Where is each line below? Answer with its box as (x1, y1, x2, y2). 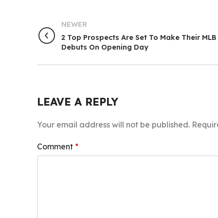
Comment (37, 142, 75, 151)
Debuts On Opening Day (61, 43, 148, 52)
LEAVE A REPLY (37, 95, 118, 109)
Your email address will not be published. (37, 120, 190, 129)
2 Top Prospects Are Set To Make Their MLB (61, 33, 217, 42)
